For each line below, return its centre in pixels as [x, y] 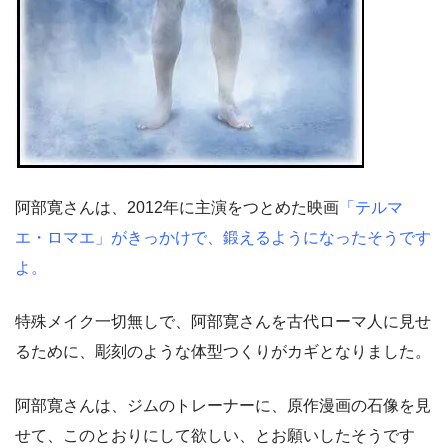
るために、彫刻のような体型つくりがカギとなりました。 [223, 352]
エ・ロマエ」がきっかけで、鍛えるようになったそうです [223, 238]
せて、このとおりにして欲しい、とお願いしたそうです [215, 436]
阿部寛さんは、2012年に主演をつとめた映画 [177, 208]
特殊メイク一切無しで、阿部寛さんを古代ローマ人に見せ [223, 322]
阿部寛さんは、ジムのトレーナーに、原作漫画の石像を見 [223, 406]
